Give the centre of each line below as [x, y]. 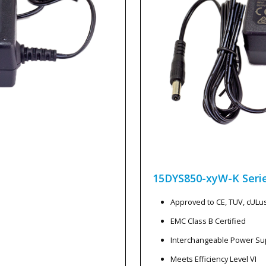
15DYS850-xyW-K [196, 178]
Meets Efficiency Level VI [213, 259]
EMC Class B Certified [208, 221]
